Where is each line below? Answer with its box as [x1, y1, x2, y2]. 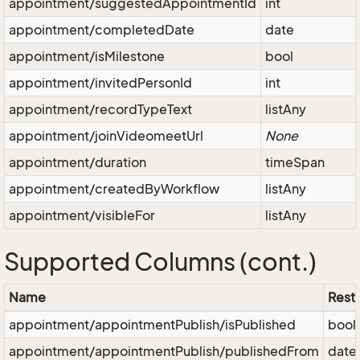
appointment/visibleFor [9, 207, 155, 223]
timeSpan [265, 154, 325, 170]
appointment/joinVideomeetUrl [9, 128, 203, 144]
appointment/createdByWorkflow [9, 181, 219, 197]
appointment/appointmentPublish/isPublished [9, 317, 296, 333]
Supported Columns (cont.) [4, 247, 317, 276]
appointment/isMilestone [9, 48, 165, 64]
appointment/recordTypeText [9, 101, 192, 117]
